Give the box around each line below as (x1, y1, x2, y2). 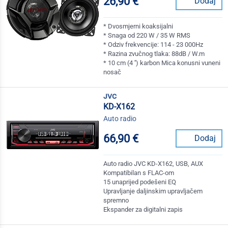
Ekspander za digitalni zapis (103, 206, 183, 214)
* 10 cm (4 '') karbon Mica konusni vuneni (103, 59, 221, 67)
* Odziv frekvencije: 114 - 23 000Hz (103, 41, 204, 49)
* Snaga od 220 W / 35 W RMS (103, 32, 191, 40)
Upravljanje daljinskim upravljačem (103, 187, 203, 195)
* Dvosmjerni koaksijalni (103, 22, 174, 31)
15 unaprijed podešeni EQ (103, 178, 177, 186)
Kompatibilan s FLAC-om (103, 169, 175, 177)
